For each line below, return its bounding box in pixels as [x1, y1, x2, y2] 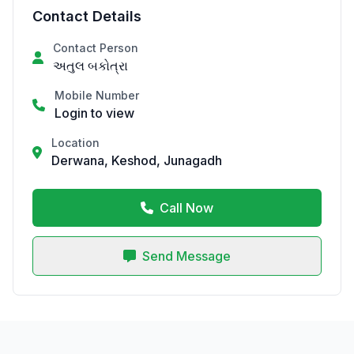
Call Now [160, 200, 213, 216]
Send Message [142, 248, 231, 264]
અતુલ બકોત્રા [53, 58, 128, 73]
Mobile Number [55, 88, 139, 102]
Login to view [55, 105, 134, 121]
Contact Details [32, 8, 141, 24]
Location [51, 136, 100, 149]
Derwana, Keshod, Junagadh [51, 153, 222, 168]
